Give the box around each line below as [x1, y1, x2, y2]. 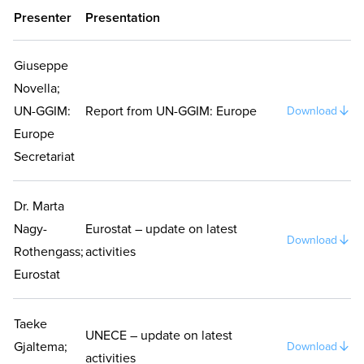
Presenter [14, 8, 71, 27]
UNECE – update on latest [85, 326, 232, 344]
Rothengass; [14, 242, 84, 260]
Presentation [85, 8, 160, 27]
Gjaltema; [14, 337, 67, 355]
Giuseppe [14, 56, 68, 74]
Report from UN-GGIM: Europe [85, 102, 257, 119]
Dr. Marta [14, 197, 64, 214]
